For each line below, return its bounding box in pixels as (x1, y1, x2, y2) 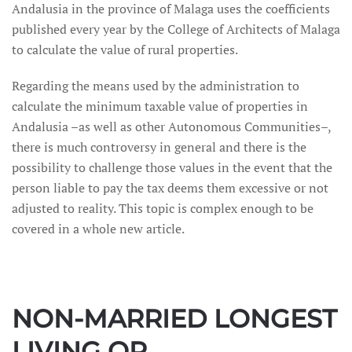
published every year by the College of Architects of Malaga (12, 20, 340, 38)
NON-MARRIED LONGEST (12, 303, 337, 334)
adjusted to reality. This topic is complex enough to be (12, 200, 313, 217)
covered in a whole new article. (12, 220, 185, 237)
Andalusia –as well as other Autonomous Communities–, (12, 118, 331, 135)
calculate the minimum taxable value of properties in (12, 97, 308, 115)
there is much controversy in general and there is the (12, 138, 306, 156)
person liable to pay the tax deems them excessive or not (12, 179, 328, 196)
